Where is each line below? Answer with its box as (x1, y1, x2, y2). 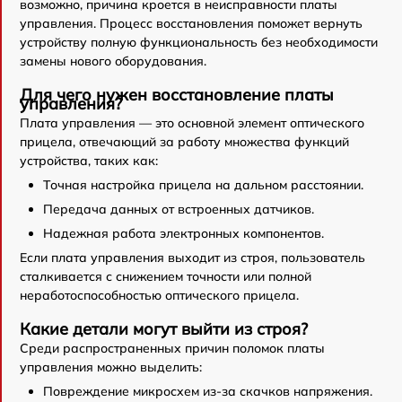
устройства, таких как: (20, 152, 158, 169)
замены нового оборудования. (20, 52, 206, 69)
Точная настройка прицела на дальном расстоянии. (43, 176, 363, 193)
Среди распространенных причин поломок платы (20, 339, 325, 356)
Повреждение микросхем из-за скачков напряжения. (43, 382, 372, 399)
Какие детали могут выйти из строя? (20, 318, 308, 339)
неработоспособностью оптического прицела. (20, 286, 299, 303)
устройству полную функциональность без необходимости (20, 33, 378, 50)
